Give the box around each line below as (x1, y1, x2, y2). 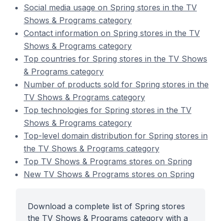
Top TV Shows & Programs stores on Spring (24, 156, 192, 166)
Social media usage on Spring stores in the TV (24, 2, 197, 12)
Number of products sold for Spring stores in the (24, 79, 209, 89)
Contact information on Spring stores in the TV (24, 28, 200, 38)
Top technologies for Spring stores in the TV (24, 105, 191, 115)
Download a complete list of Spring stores (28, 201, 185, 211)
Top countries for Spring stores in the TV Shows (24, 54, 207, 64)
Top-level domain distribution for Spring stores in (24, 131, 208, 141)
